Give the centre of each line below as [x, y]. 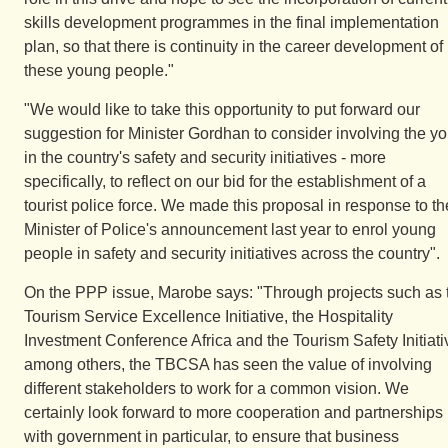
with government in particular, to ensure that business [211, 436]
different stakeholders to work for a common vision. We [216, 388]
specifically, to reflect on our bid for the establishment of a [225, 181]
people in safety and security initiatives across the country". [232, 253]
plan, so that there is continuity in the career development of [233, 46]
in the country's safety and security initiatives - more [205, 157]
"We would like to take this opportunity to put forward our [222, 109]
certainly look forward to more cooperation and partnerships [233, 412]
